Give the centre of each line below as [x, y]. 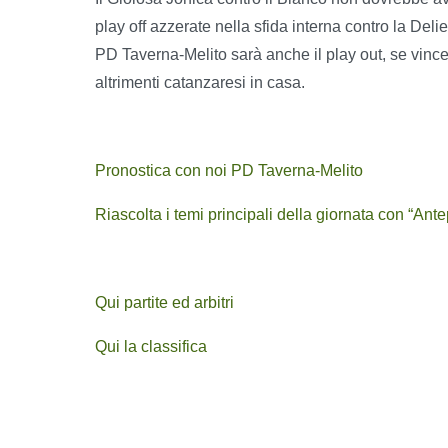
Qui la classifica [151, 346]
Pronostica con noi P [168, 170]
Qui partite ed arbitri [164, 302]
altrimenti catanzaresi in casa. [200, 82]
